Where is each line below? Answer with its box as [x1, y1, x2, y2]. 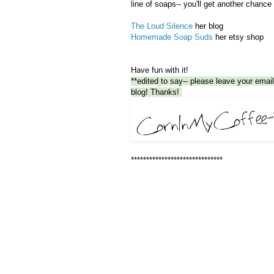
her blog [193, 21, 223, 31]
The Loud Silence [131, 21, 193, 31]
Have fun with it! [131, 65, 191, 75]
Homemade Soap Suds [131, 32, 213, 42]
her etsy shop [213, 32, 264, 42]
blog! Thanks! [131, 87, 182, 97]
